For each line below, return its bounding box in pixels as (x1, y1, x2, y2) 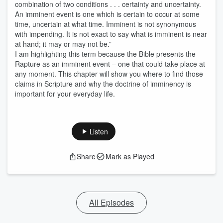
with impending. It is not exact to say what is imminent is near (15, 29, 207, 39)
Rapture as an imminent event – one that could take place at (15, 59, 205, 69)
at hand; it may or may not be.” (15, 39, 111, 49)
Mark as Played (106, 151, 154, 161)
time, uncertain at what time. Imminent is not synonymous (15, 19, 196, 29)
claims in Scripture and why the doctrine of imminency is (15, 79, 191, 89)
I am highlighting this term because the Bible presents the (15, 49, 196, 59)
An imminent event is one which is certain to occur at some (15, 9, 200, 19)
